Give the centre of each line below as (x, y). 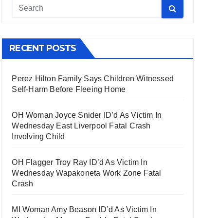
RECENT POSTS (43, 48)
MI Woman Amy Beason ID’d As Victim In (84, 209)
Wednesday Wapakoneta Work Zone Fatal (87, 173)
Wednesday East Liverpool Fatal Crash (81, 126)
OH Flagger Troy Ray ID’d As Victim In (80, 162)
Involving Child (38, 136)
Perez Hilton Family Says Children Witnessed (93, 79)
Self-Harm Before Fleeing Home (69, 89)
